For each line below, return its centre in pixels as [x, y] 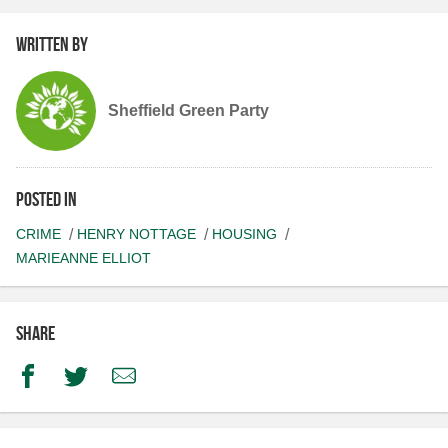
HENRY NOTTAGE [136, 234]
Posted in [46, 199]
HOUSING [244, 234]
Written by [52, 44]
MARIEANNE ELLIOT [83, 258]
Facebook [74, 375]
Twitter [110, 375]
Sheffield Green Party [188, 111]
